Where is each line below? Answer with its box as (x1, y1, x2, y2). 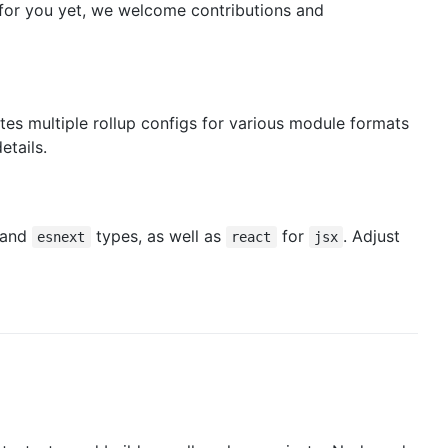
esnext (37, 229, 86, 246)
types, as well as (90, 226, 226, 247)
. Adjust (343, 226, 401, 247)
